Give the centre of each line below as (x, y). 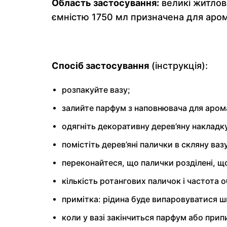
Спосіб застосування (100, 66)
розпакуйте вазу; (96, 90)
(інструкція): (178, 66)
